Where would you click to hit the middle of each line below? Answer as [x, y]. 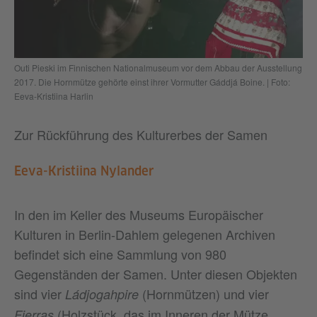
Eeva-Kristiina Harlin [54, 96]
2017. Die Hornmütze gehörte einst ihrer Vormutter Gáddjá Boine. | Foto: [152, 81]
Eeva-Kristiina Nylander [84, 171]
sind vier [40, 293]
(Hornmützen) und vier [206, 293]
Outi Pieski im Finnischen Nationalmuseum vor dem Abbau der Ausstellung [158, 67]
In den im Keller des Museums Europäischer [139, 214]
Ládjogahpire [104, 294]
